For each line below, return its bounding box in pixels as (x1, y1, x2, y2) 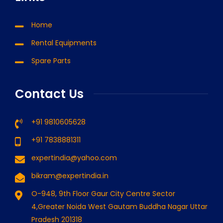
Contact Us (15, 85, 84, 102)
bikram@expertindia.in (31, 170, 109, 181)
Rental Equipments (31, 37, 97, 48)
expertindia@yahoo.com (31, 152, 117, 163)
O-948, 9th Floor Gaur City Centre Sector (31, 188, 175, 199)
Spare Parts (31, 55, 71, 66)
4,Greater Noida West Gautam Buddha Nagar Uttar (31, 201, 208, 212)
